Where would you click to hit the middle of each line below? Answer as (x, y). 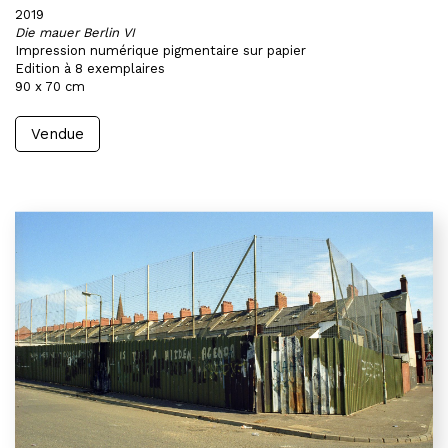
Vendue (57, 134)
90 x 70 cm (50, 86)
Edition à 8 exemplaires (90, 68)
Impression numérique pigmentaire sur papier (160, 50)
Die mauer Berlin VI (75, 32)
